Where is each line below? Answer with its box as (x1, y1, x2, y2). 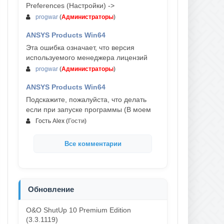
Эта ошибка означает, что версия (26, 43, 134, 51)
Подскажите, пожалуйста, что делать (26, 95, 146, 103)
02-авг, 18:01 (116, 92, 159, 100)
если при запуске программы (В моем (26, 105, 151, 113)
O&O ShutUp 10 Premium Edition (26, 206, 131, 214)
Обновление (28, 185, 74, 193)
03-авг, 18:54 (116, 40, 159, 48)
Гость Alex (35, 117, 66, 124)
